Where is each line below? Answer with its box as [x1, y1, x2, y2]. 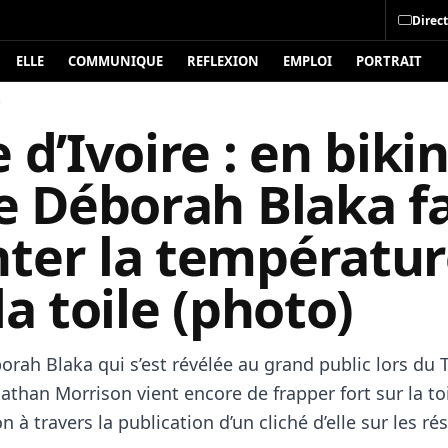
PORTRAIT [356, 52, 422, 70]
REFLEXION [187, 52, 259, 70]
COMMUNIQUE [68, 52, 163, 70]
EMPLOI [283, 52, 332, 70]
